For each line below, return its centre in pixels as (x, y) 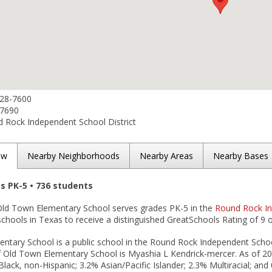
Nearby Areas (166, 156)
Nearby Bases (241, 156)
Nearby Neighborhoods (73, 156)
